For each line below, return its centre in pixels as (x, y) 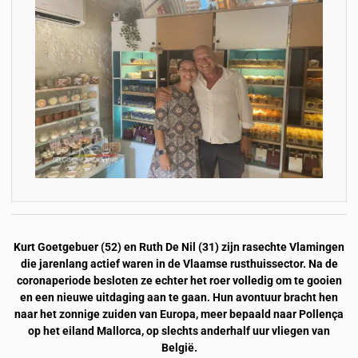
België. (179, 348)
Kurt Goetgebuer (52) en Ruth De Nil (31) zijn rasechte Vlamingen (179, 247)
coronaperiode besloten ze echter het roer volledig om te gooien (179, 280)
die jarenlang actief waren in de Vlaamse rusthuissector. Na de (179, 264)
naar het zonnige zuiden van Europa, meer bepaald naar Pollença (179, 314)
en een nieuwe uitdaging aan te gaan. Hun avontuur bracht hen (179, 297)
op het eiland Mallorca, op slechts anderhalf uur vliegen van (179, 331)
